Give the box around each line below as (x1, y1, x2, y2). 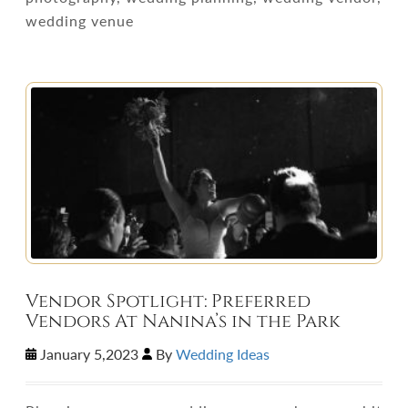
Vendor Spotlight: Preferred (25, 290, 311, 313)
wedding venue (25, 12, 135, 29)
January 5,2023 (36, 345, 142, 362)
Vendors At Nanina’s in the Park (25, 310, 341, 333)
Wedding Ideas (176, 345, 270, 362)
